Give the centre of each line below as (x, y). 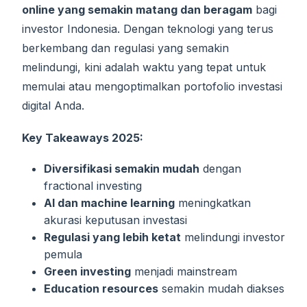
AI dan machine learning (109, 203)
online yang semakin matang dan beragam (137, 9)
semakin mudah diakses (221, 289)
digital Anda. (53, 105)
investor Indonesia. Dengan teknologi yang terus (148, 28)
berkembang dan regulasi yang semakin (125, 48)
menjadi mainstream (184, 272)
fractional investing (93, 186)
